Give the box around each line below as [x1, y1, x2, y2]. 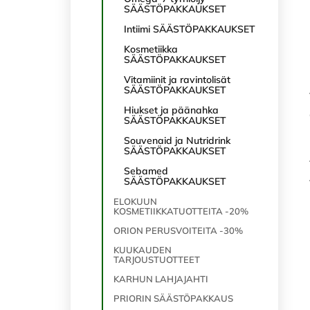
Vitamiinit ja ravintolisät [124, 73, 230, 86]
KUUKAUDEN [113, 244, 172, 255]
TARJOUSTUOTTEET [113, 254, 200, 265]
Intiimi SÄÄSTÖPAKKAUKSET [124, 23, 255, 35]
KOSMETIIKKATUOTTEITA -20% [113, 206, 248, 217]
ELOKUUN [113, 196, 157, 207]
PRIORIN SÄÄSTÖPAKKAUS [113, 293, 233, 304]
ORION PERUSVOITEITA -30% [113, 225, 243, 236]
